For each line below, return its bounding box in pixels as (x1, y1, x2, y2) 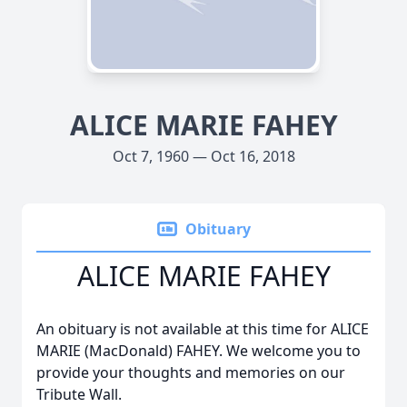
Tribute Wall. (36, 384, 122, 404)
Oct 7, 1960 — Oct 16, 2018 (112, 146, 295, 166)
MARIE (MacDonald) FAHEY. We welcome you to (36, 341, 361, 361)
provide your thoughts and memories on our (36, 362, 345, 382)
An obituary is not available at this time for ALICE (36, 319, 369, 339)
